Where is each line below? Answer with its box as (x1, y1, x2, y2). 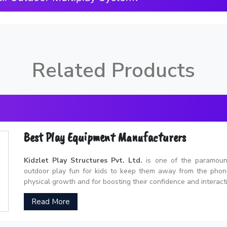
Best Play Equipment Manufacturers (23, 129, 186, 145)
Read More (31, 196, 70, 207)
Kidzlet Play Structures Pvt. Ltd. (23, 155, 143, 165)
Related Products (32, 56, 195, 84)
